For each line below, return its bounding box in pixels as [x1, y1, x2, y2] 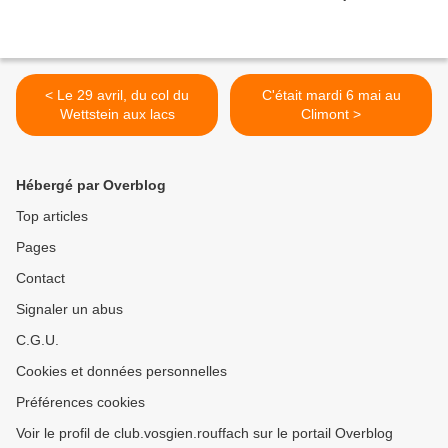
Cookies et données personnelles [16, 363, 227, 379]
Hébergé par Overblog [16, 177, 166, 193]
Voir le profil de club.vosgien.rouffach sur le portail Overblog [16, 425, 393, 441]
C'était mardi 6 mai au [261, 87, 401, 103]
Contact [16, 270, 65, 286]
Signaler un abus [16, 301, 123, 317]
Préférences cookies [16, 394, 145, 410]
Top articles [16, 208, 88, 224]
